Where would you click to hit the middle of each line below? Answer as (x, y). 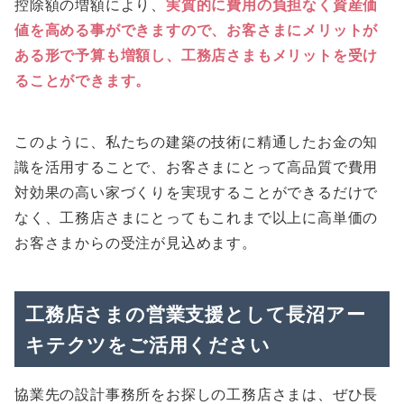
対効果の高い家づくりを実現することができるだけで (197, 192)
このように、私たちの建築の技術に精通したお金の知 (197, 141)
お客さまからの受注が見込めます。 (136, 242)
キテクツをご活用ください (148, 344)
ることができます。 (83, 80)
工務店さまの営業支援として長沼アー (196, 313)
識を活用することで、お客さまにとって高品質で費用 (197, 166)
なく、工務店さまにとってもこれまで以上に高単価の (197, 217)
